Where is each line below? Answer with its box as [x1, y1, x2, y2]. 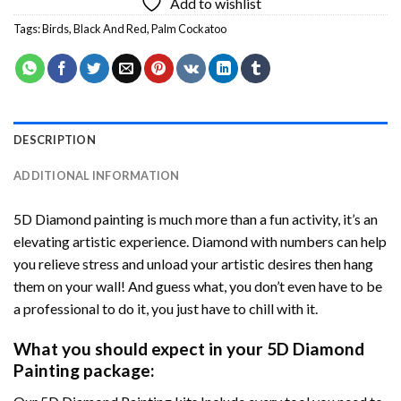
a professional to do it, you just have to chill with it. [13, 300, 318, 318]
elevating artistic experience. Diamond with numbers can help [13, 233, 387, 251]
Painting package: [13, 359, 155, 380]
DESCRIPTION [13, 132, 96, 148]
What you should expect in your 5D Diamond [13, 337, 364, 359]
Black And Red [73, 21, 147, 37]
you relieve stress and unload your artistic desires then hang [13, 255, 373, 273]
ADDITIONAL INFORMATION [13, 168, 180, 183]
